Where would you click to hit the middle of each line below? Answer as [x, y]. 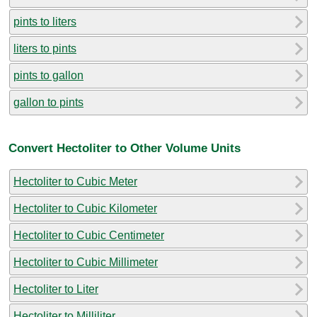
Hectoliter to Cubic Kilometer [85, 208]
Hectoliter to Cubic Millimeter [86, 262]
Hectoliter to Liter [56, 289]
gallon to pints [48, 102]
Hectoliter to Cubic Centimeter [89, 235]
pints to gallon [48, 75]
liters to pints [45, 48]
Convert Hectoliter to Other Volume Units [125, 148]
